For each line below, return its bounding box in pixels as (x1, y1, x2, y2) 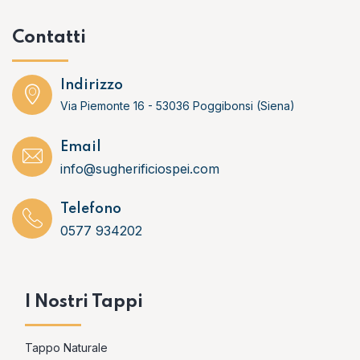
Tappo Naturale (25, 341, 108, 354)
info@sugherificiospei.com (60, 161, 219, 177)
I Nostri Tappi (25, 293, 143, 311)
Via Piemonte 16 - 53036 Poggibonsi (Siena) (60, 99, 295, 112)
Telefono (60, 202, 121, 216)
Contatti (12, 29, 86, 47)
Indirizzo (60, 78, 123, 92)
